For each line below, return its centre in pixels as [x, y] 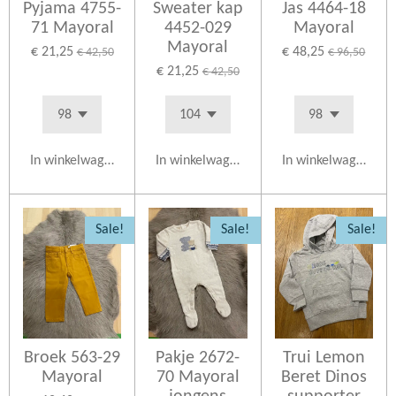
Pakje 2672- [198, 358]
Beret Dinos [324, 377]
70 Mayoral [198, 377]
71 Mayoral [72, 29]
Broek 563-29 [72, 358]
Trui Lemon [324, 358]
